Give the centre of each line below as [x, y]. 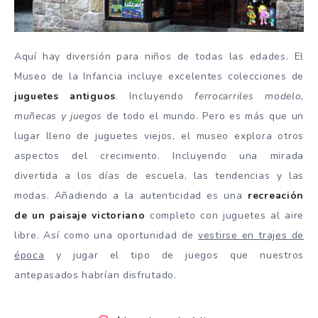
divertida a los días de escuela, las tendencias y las [159, 175]
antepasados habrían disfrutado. [95, 275]
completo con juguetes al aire [224, 215]
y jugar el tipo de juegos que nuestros [174, 255]
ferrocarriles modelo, [250, 96]
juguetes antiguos [65, 96]
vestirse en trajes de [251, 235]
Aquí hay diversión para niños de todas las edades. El [159, 56]
